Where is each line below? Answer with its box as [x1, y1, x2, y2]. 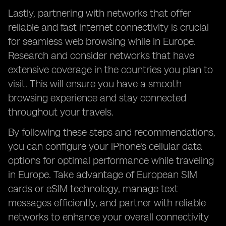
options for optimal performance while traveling [8, 154, 214, 166]
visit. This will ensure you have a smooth [8, 78, 182, 90]
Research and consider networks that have [8, 49, 194, 62]
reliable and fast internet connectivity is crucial [8, 21, 209, 33]
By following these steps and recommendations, [8, 126, 215, 138]
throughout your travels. [8, 106, 114, 118]
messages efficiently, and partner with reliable [8, 197, 206, 209]
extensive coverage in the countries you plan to [8, 64, 213, 76]
